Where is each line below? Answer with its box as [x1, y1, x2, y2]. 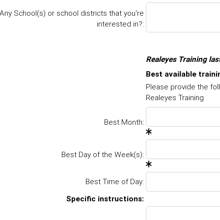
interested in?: [97, 19, 144, 28]
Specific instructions [66, 194, 142, 203]
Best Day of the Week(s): [61, 150, 144, 159]
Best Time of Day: [85, 177, 144, 186]
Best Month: [104, 117, 144, 127]
